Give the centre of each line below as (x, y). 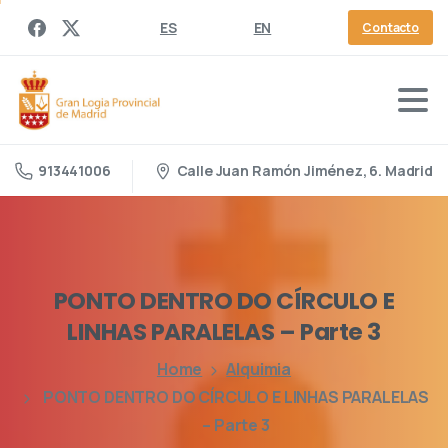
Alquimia (259, 368)
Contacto (390, 27)
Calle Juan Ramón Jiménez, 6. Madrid (304, 170)
